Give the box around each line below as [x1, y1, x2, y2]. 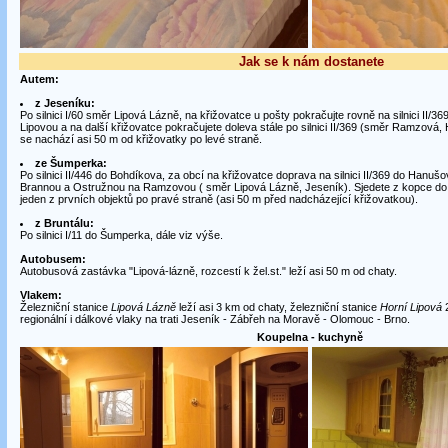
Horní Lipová [379, 301, 442, 313]
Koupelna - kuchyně [256, 331, 363, 343]
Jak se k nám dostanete [239, 54, 384, 69]
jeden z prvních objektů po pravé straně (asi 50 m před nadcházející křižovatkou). [19, 193, 418, 205]
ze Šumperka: [34, 157, 107, 169]
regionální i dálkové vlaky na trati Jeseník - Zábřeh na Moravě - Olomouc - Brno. [19, 313, 410, 325]
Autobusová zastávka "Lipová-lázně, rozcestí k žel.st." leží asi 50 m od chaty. [19, 265, 397, 277]
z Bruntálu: [34, 217, 94, 229]
